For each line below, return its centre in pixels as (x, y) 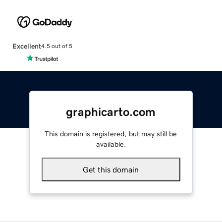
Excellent (27, 46)
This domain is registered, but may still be (111, 134)
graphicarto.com (111, 112)
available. (111, 144)
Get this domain (111, 169)
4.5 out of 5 (56, 46)
